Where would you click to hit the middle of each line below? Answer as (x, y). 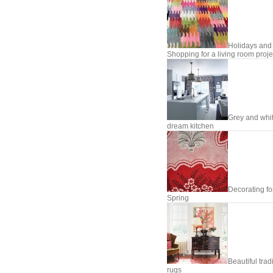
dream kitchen (190, 126)
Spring (178, 198)
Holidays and (250, 46)
